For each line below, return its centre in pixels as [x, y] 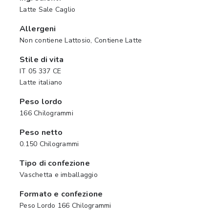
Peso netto [41, 132]
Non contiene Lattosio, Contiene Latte [81, 40]
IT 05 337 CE [40, 71]
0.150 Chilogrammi [49, 144]
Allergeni [38, 29]
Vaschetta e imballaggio [59, 175]
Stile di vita [42, 60]
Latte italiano [41, 82]
